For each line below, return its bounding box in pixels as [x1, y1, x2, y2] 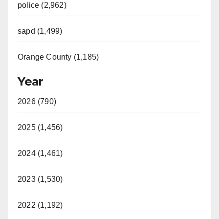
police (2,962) [18, 1, 66, 10]
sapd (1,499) [18, 27, 63, 36]
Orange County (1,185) [18, 53, 99, 62]
